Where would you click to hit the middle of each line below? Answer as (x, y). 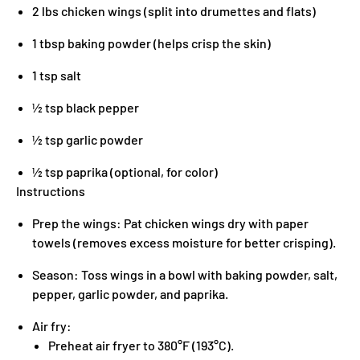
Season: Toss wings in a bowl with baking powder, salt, (185, 274)
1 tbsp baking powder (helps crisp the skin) (151, 43)
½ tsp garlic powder (88, 139)
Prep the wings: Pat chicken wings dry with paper (170, 223)
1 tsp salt (57, 75)
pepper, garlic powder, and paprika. (130, 294)
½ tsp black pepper (86, 107)
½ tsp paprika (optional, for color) (125, 172)
